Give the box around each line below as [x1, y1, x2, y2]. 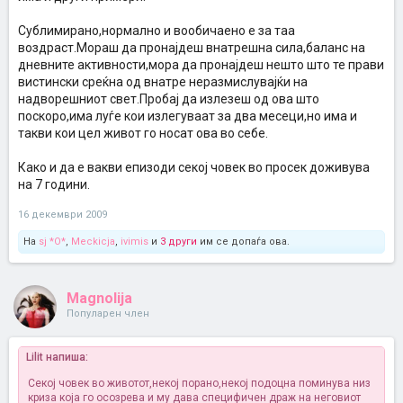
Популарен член [67, 308, 149, 319]
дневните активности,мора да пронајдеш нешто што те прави [18, 58, 384, 72]
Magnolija [67, 290, 132, 307]
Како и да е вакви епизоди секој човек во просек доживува [18, 160, 370, 175]
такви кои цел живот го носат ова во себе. [18, 126, 268, 140]
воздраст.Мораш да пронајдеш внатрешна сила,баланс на [18, 40, 365, 55]
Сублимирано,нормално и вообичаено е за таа [18, 23, 295, 38]
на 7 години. [18, 177, 90, 192]
